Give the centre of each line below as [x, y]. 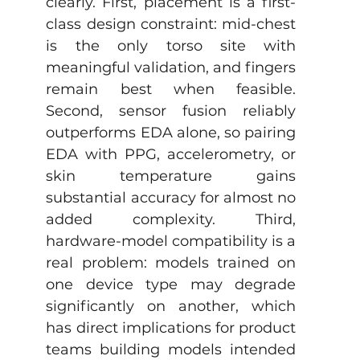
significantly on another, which [171, 307]
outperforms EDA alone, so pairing [171, 133]
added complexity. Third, [171, 220]
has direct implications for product [171, 328]
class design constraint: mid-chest [171, 25]
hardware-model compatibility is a [171, 241]
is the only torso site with [171, 46]
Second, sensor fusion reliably [171, 111]
